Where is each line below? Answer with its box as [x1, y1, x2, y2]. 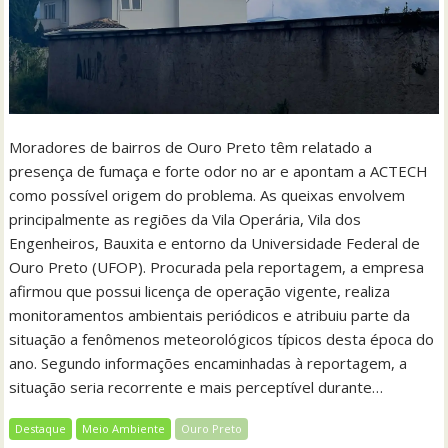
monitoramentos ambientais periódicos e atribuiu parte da [9, 304, 411, 325]
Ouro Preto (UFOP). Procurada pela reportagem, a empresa [9, 256, 425, 277]
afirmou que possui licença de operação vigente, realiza [9, 280, 391, 301]
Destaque [15, 420, 67, 436]
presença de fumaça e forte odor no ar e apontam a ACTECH [9, 160, 429, 181]
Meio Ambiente [82, 420, 166, 436]
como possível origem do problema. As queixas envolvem [9, 184, 406, 205]
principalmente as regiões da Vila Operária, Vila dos [9, 208, 362, 229]
